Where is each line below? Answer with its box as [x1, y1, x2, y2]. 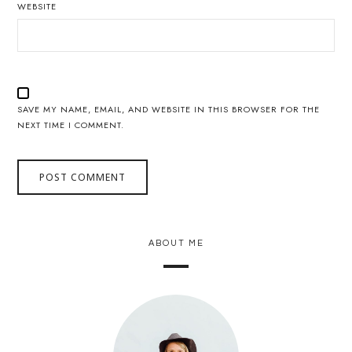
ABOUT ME [148, 238, 204, 247]
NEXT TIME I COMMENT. [17, 119, 125, 132]
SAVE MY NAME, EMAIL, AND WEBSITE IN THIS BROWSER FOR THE [17, 103, 321, 116]
